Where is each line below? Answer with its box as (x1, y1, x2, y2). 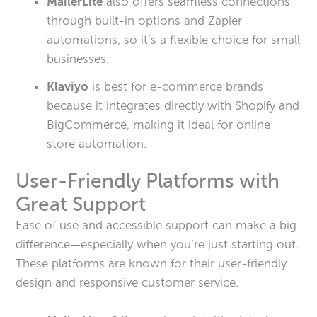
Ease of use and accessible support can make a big (16, 217, 297, 232)
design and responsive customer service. (16, 275, 239, 289)
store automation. (47, 136, 147, 151)
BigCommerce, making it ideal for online (47, 117, 271, 132)
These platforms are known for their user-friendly (16, 255, 287, 270)
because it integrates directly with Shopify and (47, 98, 300, 113)
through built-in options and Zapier (47, 13, 243, 28)
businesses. (47, 51, 117, 66)
